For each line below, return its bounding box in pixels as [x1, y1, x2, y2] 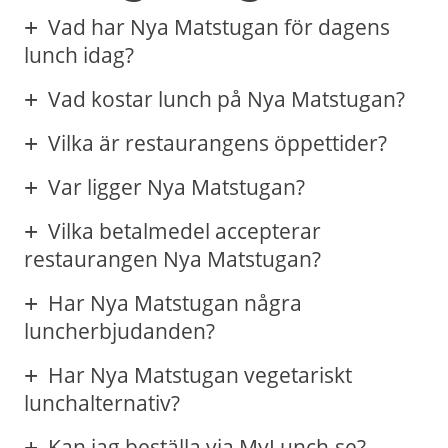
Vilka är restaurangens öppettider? [48, 129, 387, 158]
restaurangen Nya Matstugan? [24, 245, 321, 274]
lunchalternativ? [24, 389, 180, 418]
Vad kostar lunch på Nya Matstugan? [48, 85, 405, 114]
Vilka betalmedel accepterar [48, 217, 321, 246]
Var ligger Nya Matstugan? [48, 173, 305, 202]
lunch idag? [24, 41, 134, 70]
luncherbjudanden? [24, 317, 215, 346]
